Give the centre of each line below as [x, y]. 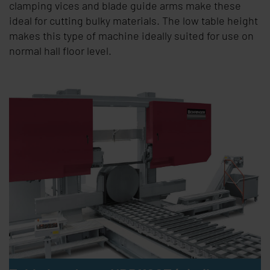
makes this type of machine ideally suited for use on [131, 36]
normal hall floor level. [60, 51]
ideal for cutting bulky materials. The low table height [133, 20]
